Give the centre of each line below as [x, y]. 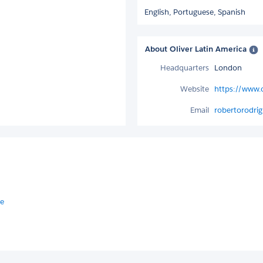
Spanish [232, 12]
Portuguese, [195, 12]
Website [195, 89]
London [228, 68]
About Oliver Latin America [197, 49]
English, [159, 12]
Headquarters [185, 68]
